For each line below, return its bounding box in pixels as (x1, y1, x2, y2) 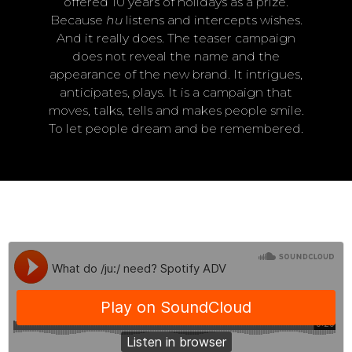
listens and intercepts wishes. (122, 12, 302, 27)
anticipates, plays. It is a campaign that (60, 84, 292, 100)
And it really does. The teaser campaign (57, 30, 295, 46)
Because (49, 12, 106, 27)
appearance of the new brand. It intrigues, (49, 66, 302, 82)
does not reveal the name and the (72, 48, 280, 64)
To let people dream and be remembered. (49, 120, 303, 136)
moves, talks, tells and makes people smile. (48, 102, 304, 118)
